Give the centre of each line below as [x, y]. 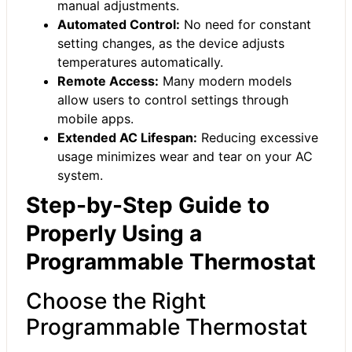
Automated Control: [119, 24]
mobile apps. [95, 118]
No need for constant [246, 24]
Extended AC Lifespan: [127, 137]
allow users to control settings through [173, 99]
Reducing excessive [258, 137]
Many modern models [225, 81]
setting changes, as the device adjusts [171, 43]
